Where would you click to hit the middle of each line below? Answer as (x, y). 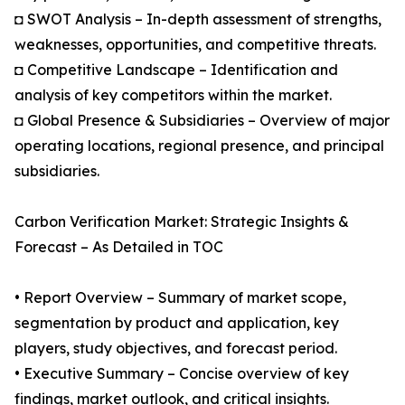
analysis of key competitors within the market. (173, 95)
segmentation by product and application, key (177, 323)
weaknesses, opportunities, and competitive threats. (195, 45)
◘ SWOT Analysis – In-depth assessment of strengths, (198, 19)
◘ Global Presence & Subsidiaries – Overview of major (202, 121)
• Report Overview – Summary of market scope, (180, 298)
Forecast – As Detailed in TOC (119, 247)
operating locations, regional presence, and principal (199, 146)
